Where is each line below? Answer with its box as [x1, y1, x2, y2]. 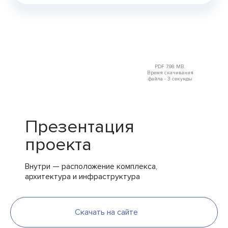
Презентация [25, 116, 134, 138]
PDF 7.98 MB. [155, 64, 185, 70]
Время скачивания [147, 70, 193, 76]
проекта [25, 134, 92, 156]
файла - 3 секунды [148, 76, 192, 82]
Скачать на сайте [75, 207, 138, 218]
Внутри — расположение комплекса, [25, 161, 157, 172]
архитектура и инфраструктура [25, 172, 140, 182]
